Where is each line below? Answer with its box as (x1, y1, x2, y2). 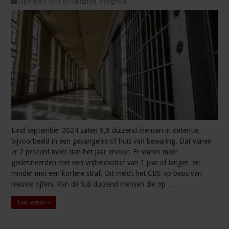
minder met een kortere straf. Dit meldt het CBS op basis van (11, 169, 202, 178)
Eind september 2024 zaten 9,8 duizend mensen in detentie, (11, 126, 201, 135)
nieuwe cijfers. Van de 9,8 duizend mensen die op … (11, 180, 175, 189)
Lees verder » (17, 199, 51, 207)
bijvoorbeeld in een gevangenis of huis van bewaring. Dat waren (11, 137, 212, 146)
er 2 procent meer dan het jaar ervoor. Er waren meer (11, 148, 178, 156)
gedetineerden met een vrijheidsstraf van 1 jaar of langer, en (11, 158, 200, 167)
